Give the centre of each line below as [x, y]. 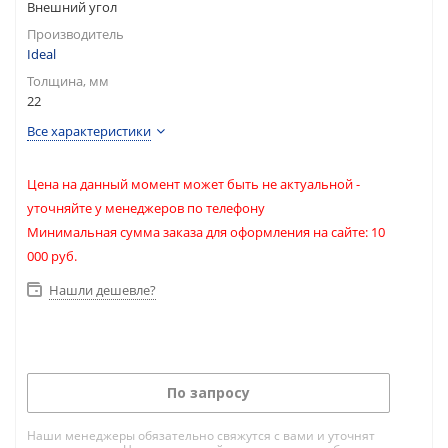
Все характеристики [89, 131]
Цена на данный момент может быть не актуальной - [193, 184]
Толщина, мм [68, 81]
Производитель [75, 34]
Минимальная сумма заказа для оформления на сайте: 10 [206, 232]
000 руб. [52, 256]
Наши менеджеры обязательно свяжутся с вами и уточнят [201, 435]
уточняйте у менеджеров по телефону [146, 208]
